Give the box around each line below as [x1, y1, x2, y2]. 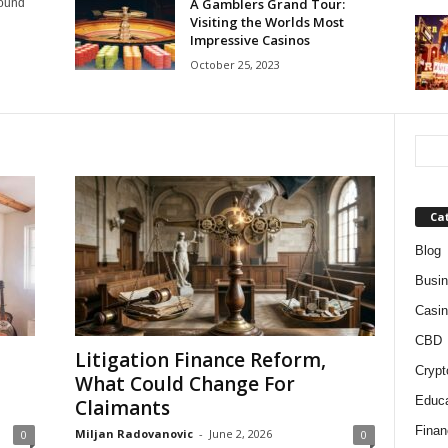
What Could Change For [74, 370, 295, 397]
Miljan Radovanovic [74, 425, 193, 441]
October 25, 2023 [189, 57, 280, 72]
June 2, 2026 [208, 425, 272, 441]
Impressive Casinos [189, 31, 310, 49]
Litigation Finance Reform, [74, 346, 326, 373]
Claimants [74, 394, 170, 421]
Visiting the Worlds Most [189, 13, 344, 31]
